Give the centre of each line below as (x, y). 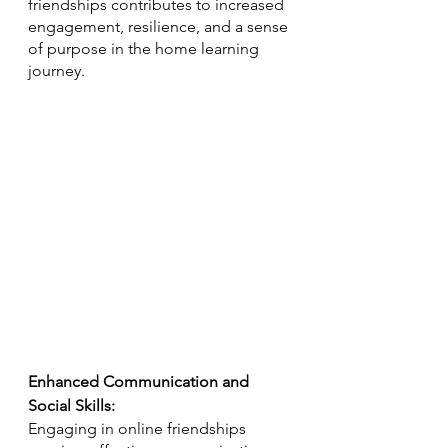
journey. (56, 70)
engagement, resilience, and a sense (160, 26)
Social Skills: (71, 405)
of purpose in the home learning (145, 48)
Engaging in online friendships (139, 428)
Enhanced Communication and (140, 381)
